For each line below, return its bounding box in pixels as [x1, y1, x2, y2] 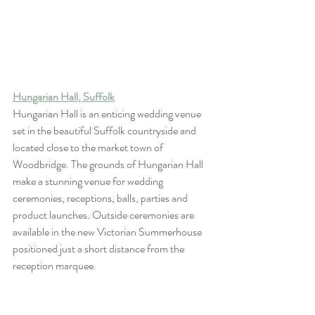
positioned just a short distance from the [13, 240, 186, 257]
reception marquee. [13, 257, 96, 274]
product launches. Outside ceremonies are [13, 206, 196, 223]
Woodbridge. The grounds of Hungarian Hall [13, 155, 205, 172]
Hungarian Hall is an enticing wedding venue [13, 105, 203, 122]
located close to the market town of [13, 139, 165, 155]
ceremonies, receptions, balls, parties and [13, 189, 190, 206]
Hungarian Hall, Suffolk [13, 88, 115, 105]
